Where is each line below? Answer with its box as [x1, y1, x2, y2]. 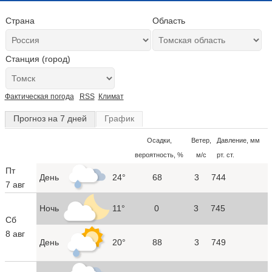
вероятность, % [135, 151, 183, 158]
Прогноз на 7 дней [13, 113, 87, 123]
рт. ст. [216, 151, 234, 158]
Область [152, 16, 185, 25]
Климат [98, 92, 124, 101]
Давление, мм [216, 136, 260, 144]
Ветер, [191, 136, 211, 144]
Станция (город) [5, 54, 70, 64]
